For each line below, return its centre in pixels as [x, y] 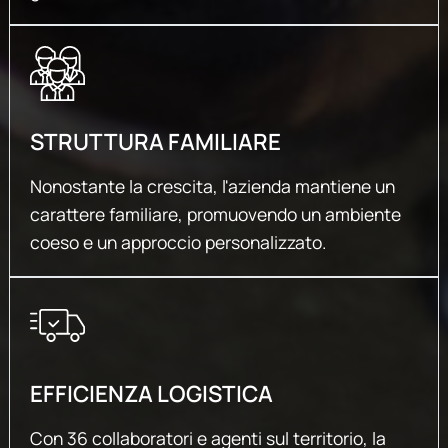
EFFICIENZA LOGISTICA [151, 393]
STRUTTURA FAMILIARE [155, 141]
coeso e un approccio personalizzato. [177, 241]
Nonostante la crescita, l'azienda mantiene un [212, 185]
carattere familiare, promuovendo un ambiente [215, 213]
